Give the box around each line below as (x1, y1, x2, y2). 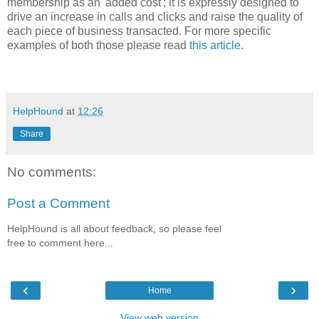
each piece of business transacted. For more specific (7, 25, 271, 38)
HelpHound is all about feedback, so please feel (7, 223, 221, 235)
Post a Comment (7, 195, 110, 211)
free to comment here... (7, 237, 113, 249)
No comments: (7, 164, 96, 180)
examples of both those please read (7, 39, 189, 52)
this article (189, 39, 241, 52)
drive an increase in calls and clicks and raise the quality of (7, 11, 303, 23)
